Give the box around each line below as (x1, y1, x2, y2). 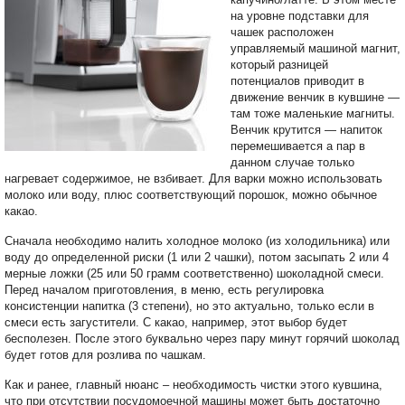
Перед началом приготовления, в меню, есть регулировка (5, 283, 324, 297)
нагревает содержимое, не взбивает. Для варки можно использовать (5, 172, 382, 186)
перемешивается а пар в (231, 139, 365, 154)
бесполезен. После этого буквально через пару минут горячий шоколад (5, 332, 400, 346)
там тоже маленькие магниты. (231, 107, 395, 121)
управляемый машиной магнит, (231, 42, 400, 56)
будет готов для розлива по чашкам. (5, 348, 206, 363)
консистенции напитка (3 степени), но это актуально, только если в (5, 299, 374, 314)
